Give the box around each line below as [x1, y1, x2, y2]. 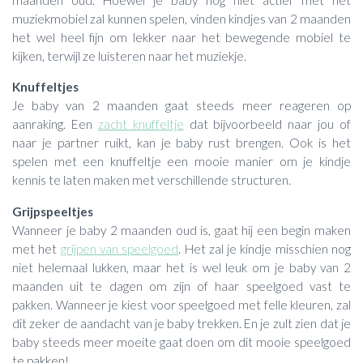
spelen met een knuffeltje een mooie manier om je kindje [12, 154, 351, 169]
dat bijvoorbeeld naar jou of [183, 117, 351, 132]
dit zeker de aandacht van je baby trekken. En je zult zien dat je [12, 315, 351, 331]
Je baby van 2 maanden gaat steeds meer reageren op [12, 98, 351, 113]
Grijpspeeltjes [12, 203, 93, 219]
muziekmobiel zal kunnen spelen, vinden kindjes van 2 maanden [12, 11, 351, 26]
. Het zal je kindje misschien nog [178, 241, 352, 256]
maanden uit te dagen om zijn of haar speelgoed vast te [12, 278, 351, 293]
